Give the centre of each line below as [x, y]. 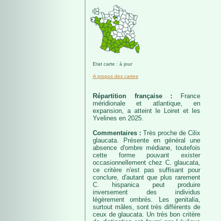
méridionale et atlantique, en [147, 103]
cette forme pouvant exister [147, 155]
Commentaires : [118, 133]
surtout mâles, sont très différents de [147, 207]
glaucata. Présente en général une [147, 140]
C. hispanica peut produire [147, 185]
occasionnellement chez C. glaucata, [147, 163]
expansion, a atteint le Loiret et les [147, 111]
